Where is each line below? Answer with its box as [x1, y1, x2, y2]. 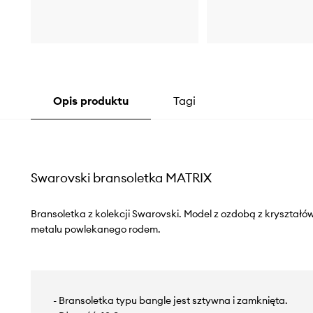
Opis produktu [52, 94, 129, 108]
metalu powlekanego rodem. [30, 223, 161, 236]
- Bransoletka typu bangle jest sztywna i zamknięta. [52, 294, 288, 307]
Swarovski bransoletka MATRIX [30, 170, 212, 187]
